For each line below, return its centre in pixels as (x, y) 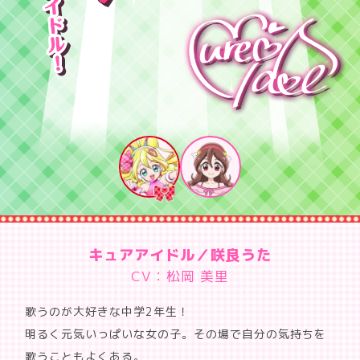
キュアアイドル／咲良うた (180, 255)
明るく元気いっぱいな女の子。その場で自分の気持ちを (176, 333)
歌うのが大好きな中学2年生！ (108, 311)
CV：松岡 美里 (180, 276)
